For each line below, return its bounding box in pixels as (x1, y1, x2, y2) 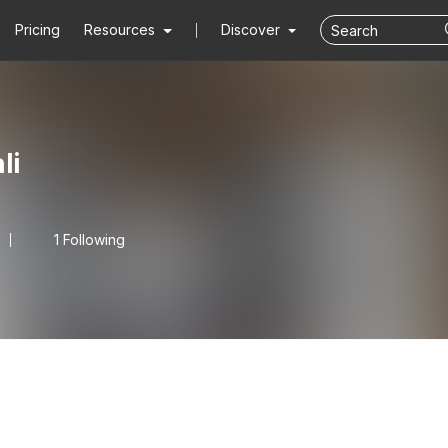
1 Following (54, 231, 125, 248)
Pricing (15, 21, 61, 38)
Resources (84, 21, 156, 38)
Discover (220, 21, 284, 38)
